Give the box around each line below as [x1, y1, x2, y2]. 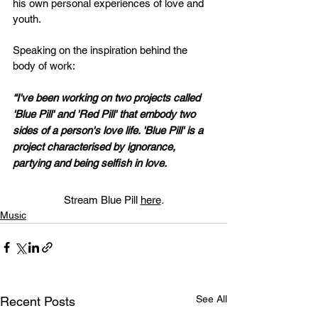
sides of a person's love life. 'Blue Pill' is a [13, 124, 206, 137]
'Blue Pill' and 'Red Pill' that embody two [13, 108, 198, 121]
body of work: [13, 60, 75, 72]
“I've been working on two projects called [13, 92, 203, 104]
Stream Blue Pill [63, 194, 138, 207]
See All [196, 293, 227, 305]
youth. [13, 13, 43, 26]
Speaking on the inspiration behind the [13, 44, 190, 57]
